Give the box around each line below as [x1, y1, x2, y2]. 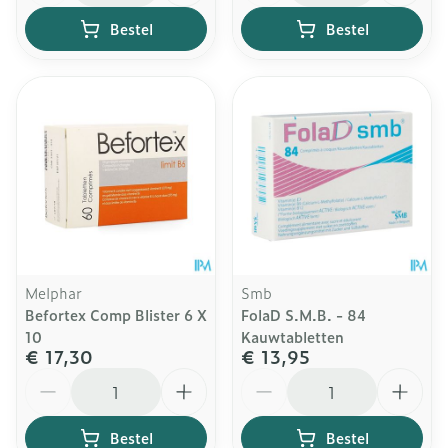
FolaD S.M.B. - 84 [241, 304, 366, 325]
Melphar [25, 282, 82, 303]
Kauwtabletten [241, 326, 344, 347]
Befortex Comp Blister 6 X [25, 304, 207, 325]
